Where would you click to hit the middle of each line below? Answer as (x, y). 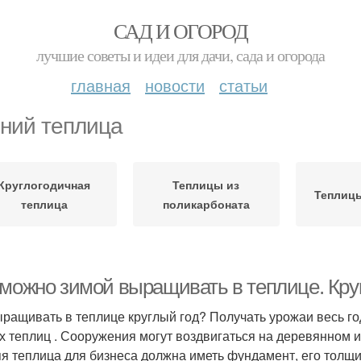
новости (175, 85)
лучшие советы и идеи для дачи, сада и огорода (180, 55)
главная (101, 85)
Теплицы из (206, 185)
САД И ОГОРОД (180, 31)
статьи (243, 85)
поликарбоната (206, 204)
